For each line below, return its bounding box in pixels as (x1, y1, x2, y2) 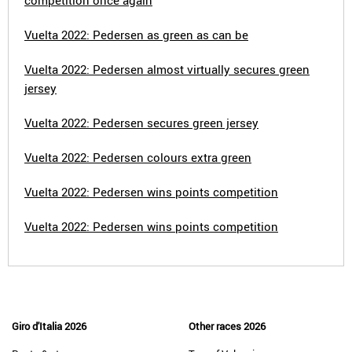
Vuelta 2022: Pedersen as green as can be (24, 27, 248, 42)
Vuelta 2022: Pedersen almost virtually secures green (24, 61, 310, 77)
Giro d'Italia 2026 (12, 319, 86, 333)
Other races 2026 (189, 319, 266, 333)
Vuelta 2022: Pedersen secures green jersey (24, 115, 258, 130)
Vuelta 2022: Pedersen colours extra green (24, 149, 251, 165)
